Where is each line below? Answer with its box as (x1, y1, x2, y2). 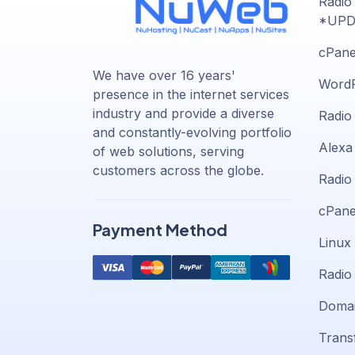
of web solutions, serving (93, 143, 244, 160)
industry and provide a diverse (93, 105, 274, 122)
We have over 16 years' (93, 67, 235, 84)
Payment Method (93, 219, 227, 240)
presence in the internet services (93, 86, 289, 103)
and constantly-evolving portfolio (93, 124, 292, 141)
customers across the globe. (93, 162, 264, 179)
